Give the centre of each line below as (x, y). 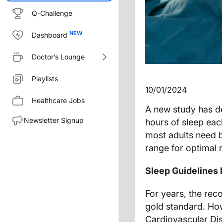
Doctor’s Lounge (58, 57)
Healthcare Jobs (58, 100)
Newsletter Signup (54, 120)
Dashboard (50, 35)
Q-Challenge (52, 13)
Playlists (45, 79)
